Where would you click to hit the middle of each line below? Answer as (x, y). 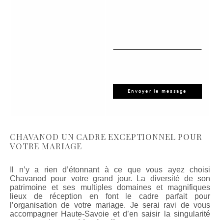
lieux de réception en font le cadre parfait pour (110, 196)
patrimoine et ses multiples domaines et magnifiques (110, 188)
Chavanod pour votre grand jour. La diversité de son (110, 179)
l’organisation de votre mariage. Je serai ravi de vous (110, 205)
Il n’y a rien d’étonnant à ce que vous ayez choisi (110, 170)
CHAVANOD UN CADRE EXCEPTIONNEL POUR (106, 137)
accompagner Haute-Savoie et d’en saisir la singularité (110, 214)
